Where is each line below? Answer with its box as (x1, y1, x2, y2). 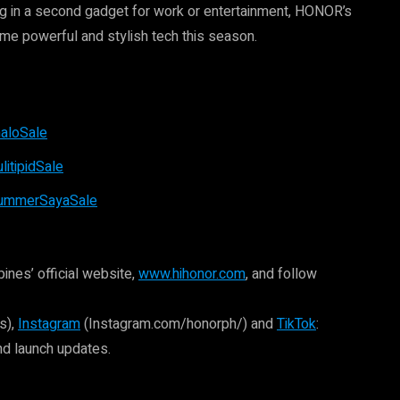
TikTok (277, 313, 316, 335)
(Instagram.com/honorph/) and (80, 313, 277, 335)
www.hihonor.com (138, 263, 246, 285)
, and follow (246, 263, 317, 285)
